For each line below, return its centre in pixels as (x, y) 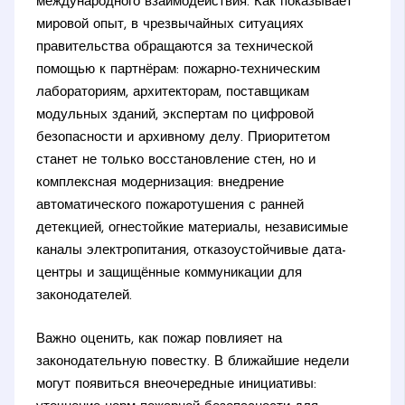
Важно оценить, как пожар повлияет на (160, 339)
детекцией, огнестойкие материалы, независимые (193, 229)
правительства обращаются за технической (175, 48)
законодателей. (85, 297)
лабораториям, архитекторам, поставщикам (173, 93)
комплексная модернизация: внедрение (160, 184)
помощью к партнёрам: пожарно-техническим (179, 71)
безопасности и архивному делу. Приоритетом (184, 138)
